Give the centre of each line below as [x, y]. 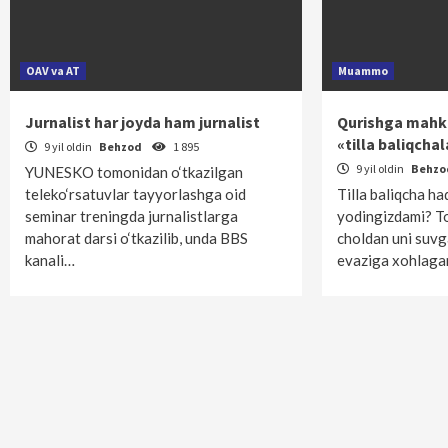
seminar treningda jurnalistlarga [131, 216]
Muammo [363, 70]
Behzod [121, 146]
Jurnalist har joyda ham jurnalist [142, 122]
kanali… [50, 260]
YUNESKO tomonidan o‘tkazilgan [134, 172]
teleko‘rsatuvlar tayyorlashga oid [135, 194]
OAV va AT [53, 70]
